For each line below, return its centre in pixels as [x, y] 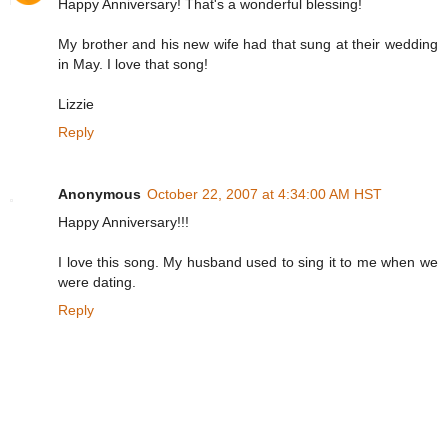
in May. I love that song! [133, 63]
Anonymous [99, 193]
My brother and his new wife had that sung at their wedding [248, 43]
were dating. [97, 281]
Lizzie [76, 103]
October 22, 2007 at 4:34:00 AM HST [264, 193]
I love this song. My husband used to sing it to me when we [248, 261]
